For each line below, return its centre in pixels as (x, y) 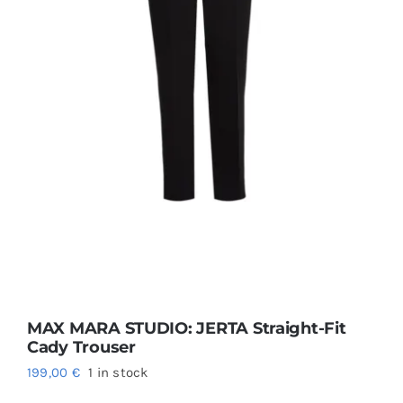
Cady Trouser (81, 348)
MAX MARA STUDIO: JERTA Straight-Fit (186, 329)
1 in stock (118, 373)
